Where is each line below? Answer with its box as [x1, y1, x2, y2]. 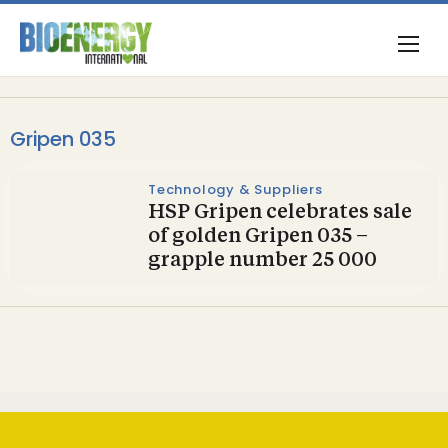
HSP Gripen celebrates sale [148, 203, 412, 223]
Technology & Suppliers [148, 180, 323, 199]
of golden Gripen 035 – [148, 227, 368, 247]
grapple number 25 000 [148, 251, 377, 271]
